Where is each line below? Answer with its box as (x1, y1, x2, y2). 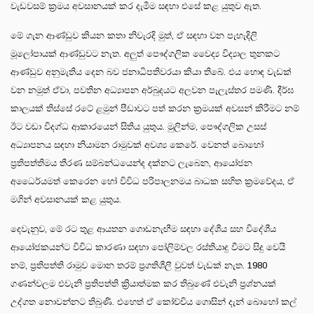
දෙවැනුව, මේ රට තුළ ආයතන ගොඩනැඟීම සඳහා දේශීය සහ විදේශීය (11, 223, 276, 234)
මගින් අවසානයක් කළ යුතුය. (11, 193, 121, 205)
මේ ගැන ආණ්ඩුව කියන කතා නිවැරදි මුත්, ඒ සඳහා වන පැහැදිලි (11, 29, 257, 41)
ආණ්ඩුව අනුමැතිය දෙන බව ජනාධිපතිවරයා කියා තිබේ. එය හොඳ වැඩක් (11, 66, 292, 77)
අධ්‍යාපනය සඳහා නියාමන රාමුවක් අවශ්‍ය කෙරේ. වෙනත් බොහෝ (11, 139, 264, 150)
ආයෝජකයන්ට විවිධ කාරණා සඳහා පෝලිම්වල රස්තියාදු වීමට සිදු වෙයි (11, 241, 285, 252)
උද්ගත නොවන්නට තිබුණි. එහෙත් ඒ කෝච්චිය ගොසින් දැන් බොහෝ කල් (11, 296, 296, 307)
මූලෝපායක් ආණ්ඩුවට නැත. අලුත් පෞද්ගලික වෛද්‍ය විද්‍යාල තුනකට (11, 48, 280, 59)
